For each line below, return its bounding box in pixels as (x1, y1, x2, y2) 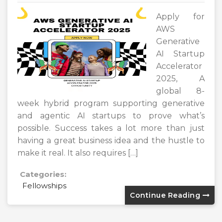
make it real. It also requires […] (17, 148, 138, 158)
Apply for (156, 12, 205, 22)
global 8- (156, 86, 205, 96)
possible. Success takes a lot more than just (17, 123, 205, 133)
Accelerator (156, 61, 202, 71)
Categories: (20, 169, 66, 179)
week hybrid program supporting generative (17, 99, 205, 109)
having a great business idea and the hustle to (17, 136, 205, 146)
